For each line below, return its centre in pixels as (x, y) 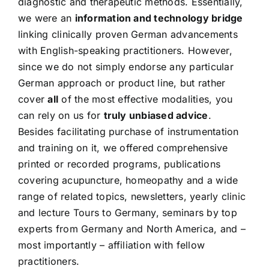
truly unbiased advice (156, 115)
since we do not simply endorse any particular (125, 66)
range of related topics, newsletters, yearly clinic (132, 196)
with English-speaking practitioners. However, (125, 50)
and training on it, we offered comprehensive (123, 147)
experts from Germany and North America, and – (131, 228)
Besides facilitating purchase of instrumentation (128, 131)
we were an (46, 18)
